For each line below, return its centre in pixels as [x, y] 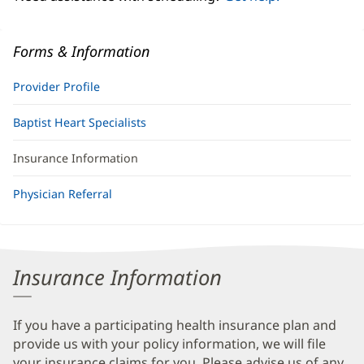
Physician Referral [63, 193]
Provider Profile [56, 86]
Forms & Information [81, 51]
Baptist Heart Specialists [80, 122]
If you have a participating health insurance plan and [175, 325]
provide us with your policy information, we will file [169, 344]
